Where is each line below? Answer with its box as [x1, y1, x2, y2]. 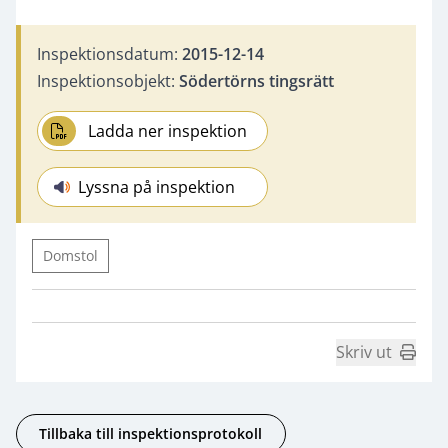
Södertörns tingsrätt [179, 69, 334, 92]
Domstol [43, 245, 98, 265]
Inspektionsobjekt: [37, 69, 179, 92]
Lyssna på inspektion [78, 175, 235, 198]
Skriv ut [336, 340, 392, 363]
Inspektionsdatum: [37, 42, 182, 65]
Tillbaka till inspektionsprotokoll [39, 424, 263, 444]
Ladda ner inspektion [88, 119, 248, 142]
